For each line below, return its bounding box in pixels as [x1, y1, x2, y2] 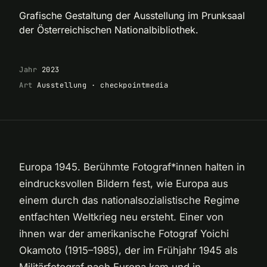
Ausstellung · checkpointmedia [37, 80, 169, 90]
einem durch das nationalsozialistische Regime [19, 194, 240, 206]
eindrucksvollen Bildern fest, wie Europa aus [19, 177, 228, 190]
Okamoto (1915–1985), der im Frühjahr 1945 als [19, 244, 238, 256]
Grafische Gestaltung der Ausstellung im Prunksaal [19, 10, 245, 22]
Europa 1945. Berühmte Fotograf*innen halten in [19, 160, 245, 173]
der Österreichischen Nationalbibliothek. [19, 24, 198, 36]
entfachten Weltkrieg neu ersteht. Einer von [19, 210, 223, 223]
